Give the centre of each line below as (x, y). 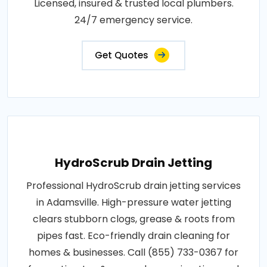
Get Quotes (122, 55)
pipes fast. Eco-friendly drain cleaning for (133, 235)
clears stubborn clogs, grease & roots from (133, 219)
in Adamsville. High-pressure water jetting (133, 202)
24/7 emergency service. (133, 20)
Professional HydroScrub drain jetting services (133, 185)
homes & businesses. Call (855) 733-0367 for (133, 252)
